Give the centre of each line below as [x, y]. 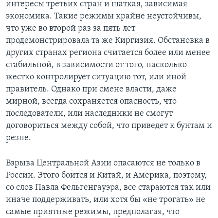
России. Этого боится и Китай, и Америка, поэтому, [106, 175]
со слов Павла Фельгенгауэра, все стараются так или [108, 187]
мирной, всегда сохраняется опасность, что [91, 101]
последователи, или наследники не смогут [89, 113]
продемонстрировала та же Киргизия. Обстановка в [108, 40]
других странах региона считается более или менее [108, 53]
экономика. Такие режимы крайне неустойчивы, [104, 16]
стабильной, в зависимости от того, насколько [96, 65]
